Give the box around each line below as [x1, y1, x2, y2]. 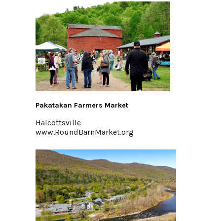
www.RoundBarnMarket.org [36, 127, 134, 137]
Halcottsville [36, 118, 81, 127]
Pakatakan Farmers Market [36, 101, 128, 110]
